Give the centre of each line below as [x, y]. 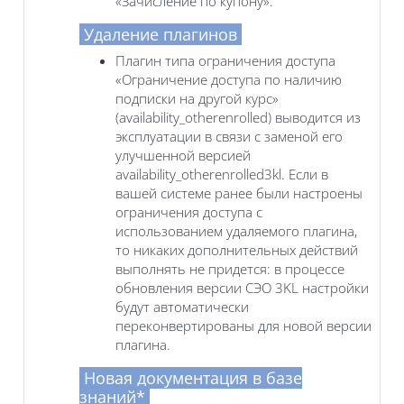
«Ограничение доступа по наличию [229, 79]
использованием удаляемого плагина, [236, 230]
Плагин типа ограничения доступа [225, 60]
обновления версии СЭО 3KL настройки [242, 287]
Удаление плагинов [161, 34]
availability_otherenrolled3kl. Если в [222, 174]
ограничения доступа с [189, 211]
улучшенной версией [183, 155]
